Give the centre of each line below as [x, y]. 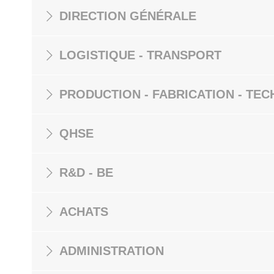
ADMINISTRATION [112, 251]
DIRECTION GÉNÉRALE [128, 16]
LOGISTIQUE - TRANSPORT [140, 55]
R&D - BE [86, 172]
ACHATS [84, 212]
